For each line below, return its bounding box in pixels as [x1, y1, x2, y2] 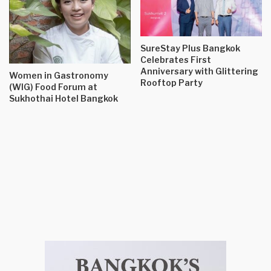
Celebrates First [140, 54, 211, 65]
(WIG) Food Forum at [9, 81, 97, 92]
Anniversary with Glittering [140, 65, 258, 76]
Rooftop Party [140, 77, 203, 88]
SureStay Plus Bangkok [140, 42, 240, 53]
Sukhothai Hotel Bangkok [9, 93, 118, 103]
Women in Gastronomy [9, 70, 108, 80]
